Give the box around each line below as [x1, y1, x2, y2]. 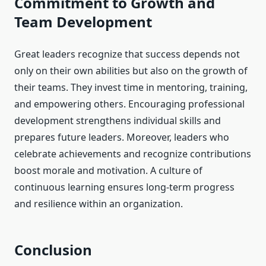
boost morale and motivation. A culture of [14, 164, 202, 178]
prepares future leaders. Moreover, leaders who [14, 131, 229, 144]
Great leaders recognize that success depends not [14, 47, 240, 61]
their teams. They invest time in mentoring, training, [14, 81, 248, 94]
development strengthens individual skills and [14, 114, 221, 128]
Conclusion [14, 240, 92, 260]
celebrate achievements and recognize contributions [14, 147, 251, 161]
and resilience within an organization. [14, 197, 183, 211]
